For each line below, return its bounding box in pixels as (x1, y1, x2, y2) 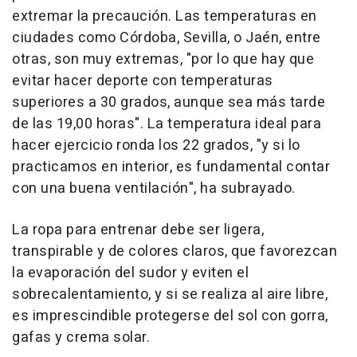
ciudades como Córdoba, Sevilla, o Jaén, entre (12, 26, 321, 49)
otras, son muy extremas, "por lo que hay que (12, 48, 314, 70)
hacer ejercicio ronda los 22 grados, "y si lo (12, 134, 300, 156)
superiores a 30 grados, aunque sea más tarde (12, 91, 325, 113)
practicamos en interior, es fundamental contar (12, 155, 330, 178)
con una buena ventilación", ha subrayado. (12, 177, 296, 199)
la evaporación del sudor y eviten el (12, 261, 249, 284)
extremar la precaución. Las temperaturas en (12, 5, 317, 27)
